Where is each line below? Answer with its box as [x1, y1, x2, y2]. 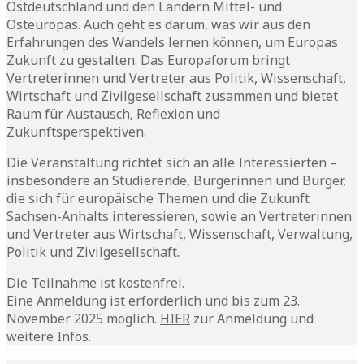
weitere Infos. [6, 327, 91, 345]
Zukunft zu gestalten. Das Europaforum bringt [6, 50, 290, 69]
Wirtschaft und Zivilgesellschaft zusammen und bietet [6, 86, 338, 105]
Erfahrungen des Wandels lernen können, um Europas [6, 32, 338, 51]
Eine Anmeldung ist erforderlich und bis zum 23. [6, 291, 300, 310]
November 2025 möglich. [6, 309, 160, 327]
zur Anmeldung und [190, 309, 314, 327]
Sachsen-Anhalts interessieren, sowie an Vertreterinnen [6, 206, 352, 225]
